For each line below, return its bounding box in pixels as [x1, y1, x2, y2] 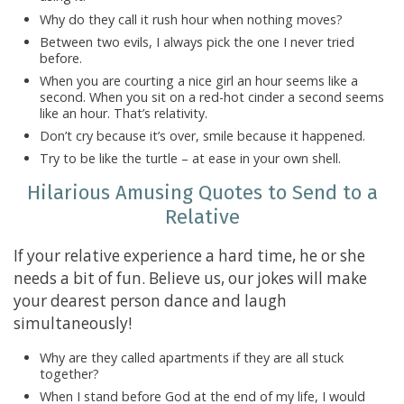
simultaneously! [14, 313, 132, 334]
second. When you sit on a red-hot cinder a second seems [39, 87, 384, 106]
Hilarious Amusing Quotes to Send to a [26, 179, 378, 205]
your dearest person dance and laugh [14, 290, 287, 311]
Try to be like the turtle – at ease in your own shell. [39, 150, 341, 168]
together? [39, 365, 99, 383]
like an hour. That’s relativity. [39, 104, 207, 122]
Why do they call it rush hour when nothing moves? [39, 10, 343, 28]
